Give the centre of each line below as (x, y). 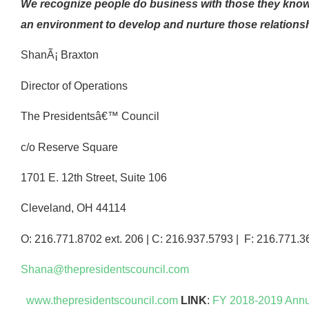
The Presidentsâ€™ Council (90, 117)
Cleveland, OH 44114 (73, 208)
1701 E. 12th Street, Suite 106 (94, 178)
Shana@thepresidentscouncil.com (105, 270)
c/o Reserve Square (69, 147)
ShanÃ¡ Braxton (60, 55)
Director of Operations (74, 86)
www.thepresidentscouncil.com (102, 300)
